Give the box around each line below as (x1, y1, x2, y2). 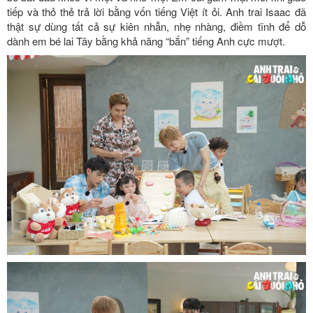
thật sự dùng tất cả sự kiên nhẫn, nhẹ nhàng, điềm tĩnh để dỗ (7, 19, 306, 34)
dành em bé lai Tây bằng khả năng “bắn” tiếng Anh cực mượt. (7, 34, 285, 49)
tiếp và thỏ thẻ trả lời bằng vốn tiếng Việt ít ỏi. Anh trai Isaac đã (7, 4, 306, 20)
